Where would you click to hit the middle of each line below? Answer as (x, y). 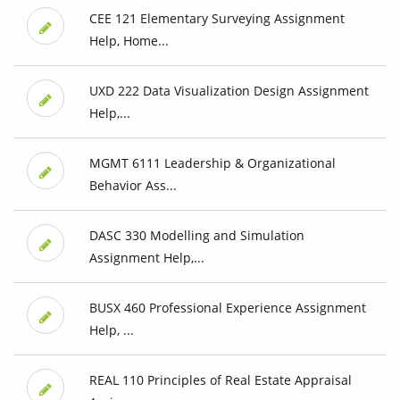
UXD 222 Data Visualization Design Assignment (229, 91)
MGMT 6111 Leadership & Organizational (212, 163)
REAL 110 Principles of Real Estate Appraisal (220, 380)
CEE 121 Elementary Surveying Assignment (217, 19)
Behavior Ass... (133, 186)
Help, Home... (129, 41)
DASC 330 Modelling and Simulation (196, 236)
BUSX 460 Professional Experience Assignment (227, 308)
